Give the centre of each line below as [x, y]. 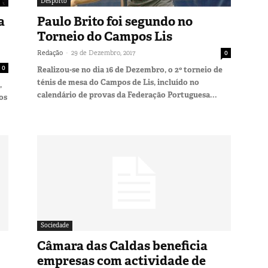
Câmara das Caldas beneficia [122, 246]
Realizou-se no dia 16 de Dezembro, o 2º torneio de [130, 69]
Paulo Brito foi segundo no [115, 21]
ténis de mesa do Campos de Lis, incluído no [118, 82]
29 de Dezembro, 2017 [103, 52]
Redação [50, 52]
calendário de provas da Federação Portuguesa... [127, 95]
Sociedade [55, 225]
